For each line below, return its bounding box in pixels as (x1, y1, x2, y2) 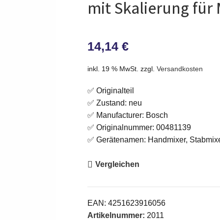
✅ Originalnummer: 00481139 (87, 123, 191, 132)
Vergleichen (95, 160, 139, 169)
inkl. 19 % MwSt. (87, 64, 138, 73)
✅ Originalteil (87, 86, 134, 95)
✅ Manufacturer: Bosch (87, 110, 168, 119)
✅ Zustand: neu (87, 98, 142, 107)
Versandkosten (156, 64, 203, 73)
